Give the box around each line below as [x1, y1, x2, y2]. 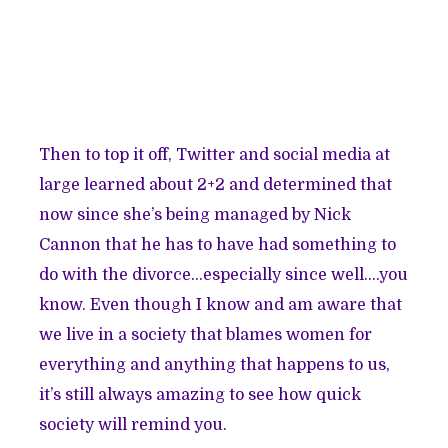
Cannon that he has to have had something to [39, 235, 397, 254]
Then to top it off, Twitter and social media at [39, 145, 391, 164]
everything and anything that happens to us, [39, 355, 391, 374]
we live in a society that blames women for [39, 325, 373, 344]
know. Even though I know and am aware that [39, 295, 403, 314]
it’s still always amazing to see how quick [39, 385, 362, 404]
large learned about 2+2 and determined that [39, 175, 393, 194]
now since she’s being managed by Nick [39, 205, 352, 224]
